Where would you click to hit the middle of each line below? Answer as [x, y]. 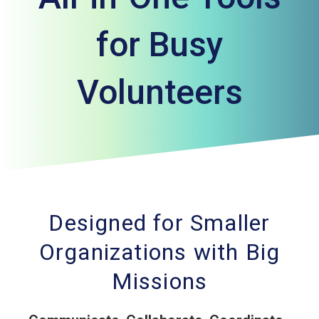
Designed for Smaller [159, 223]
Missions [159, 281]
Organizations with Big [159, 252]
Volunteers [159, 92]
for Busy [159, 45]
